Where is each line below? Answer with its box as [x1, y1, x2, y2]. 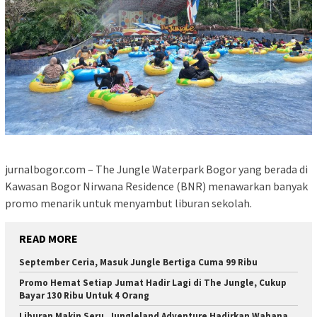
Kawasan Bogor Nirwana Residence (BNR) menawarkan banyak [5, 178, 308, 193]
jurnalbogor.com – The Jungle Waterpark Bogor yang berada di [5, 161, 308, 176]
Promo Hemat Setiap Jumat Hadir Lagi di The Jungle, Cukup [19, 276, 287, 289]
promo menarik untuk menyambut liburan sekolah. [5, 195, 252, 210]
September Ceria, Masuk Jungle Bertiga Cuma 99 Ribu [19, 255, 258, 268]
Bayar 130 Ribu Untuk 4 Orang [19, 289, 149, 301]
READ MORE [19, 231, 78, 246]
